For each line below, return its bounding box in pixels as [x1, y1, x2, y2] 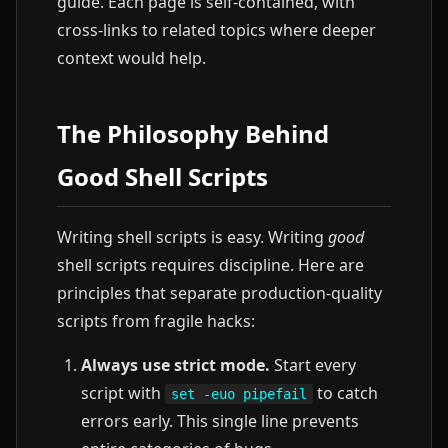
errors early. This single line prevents [81, 410, 359, 432]
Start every [270, 354, 356, 376]
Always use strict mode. [81, 354, 270, 376]
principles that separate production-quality [57, 282, 382, 304]
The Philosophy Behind [57, 117, 329, 150]
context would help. [57, 47, 206, 69]
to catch [313, 382, 378, 404]
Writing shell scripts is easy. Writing [57, 226, 328, 248]
